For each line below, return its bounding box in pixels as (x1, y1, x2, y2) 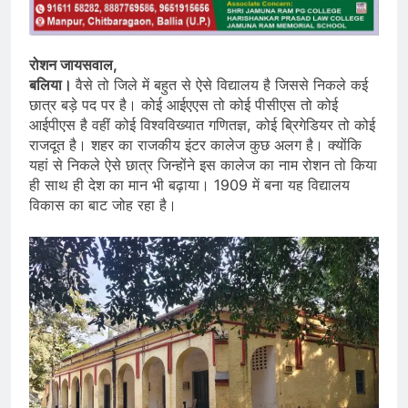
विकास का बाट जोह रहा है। (29, 196, 177, 215)
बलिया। (29, 76, 76, 95)
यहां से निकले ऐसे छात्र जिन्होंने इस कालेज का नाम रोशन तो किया (29, 156, 377, 175)
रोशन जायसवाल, (29, 56, 117, 75)
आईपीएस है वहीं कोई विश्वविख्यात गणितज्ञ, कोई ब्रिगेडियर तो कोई (29, 116, 375, 135)
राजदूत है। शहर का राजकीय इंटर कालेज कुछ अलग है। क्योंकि (29, 136, 362, 155)
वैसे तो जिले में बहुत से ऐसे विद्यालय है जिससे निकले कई (76, 76, 368, 95)
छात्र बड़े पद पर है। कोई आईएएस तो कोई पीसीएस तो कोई (29, 96, 338, 115)
